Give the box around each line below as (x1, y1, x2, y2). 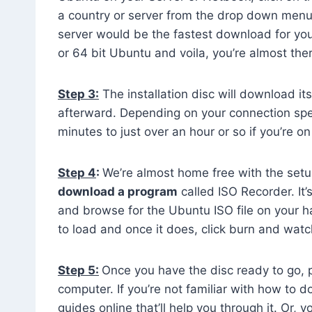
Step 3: (58, 86, 99, 101)
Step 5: (58, 263, 99, 277)
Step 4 (58, 165, 96, 180)
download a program (58, 184, 178, 198)
